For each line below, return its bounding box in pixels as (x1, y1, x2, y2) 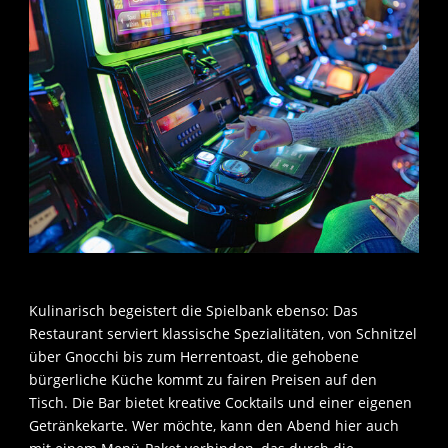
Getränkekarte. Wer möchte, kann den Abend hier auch (29, 416, 399, 436)
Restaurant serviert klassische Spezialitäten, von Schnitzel (29, 324, 417, 344)
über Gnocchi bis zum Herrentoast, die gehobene (29, 347, 359, 367)
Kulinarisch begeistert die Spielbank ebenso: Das (29, 301, 358, 321)
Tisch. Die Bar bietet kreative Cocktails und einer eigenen (29, 393, 412, 413)
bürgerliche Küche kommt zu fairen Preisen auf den (29, 370, 377, 390)
